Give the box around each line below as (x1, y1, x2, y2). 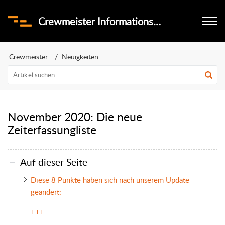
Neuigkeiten (62, 52, 98, 61)
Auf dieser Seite (20, 155, 87, 169)
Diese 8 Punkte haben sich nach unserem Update (30, 174, 189, 185)
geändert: (30, 186, 61, 197)
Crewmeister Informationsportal (153, 14, 161, 28)
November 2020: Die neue (8, 108, 142, 125)
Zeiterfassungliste (8, 122, 96, 138)
